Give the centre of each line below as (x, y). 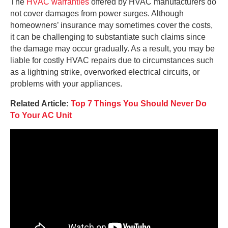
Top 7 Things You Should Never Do (139, 104)
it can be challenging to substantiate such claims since (108, 37)
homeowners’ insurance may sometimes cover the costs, (111, 25)
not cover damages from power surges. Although (97, 14)
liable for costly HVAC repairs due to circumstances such (112, 61)
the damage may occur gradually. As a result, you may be (112, 49)
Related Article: (40, 104)
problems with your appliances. (66, 84)
